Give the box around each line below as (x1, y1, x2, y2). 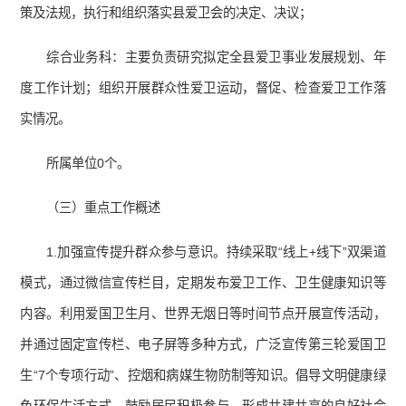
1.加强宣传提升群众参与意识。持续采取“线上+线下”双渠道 (46, 245, 386, 260)
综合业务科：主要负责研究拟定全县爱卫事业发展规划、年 (46, 50, 386, 65)
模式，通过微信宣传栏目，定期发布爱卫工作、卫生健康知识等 (20, 275, 386, 291)
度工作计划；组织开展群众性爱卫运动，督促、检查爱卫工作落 (20, 81, 386, 96)
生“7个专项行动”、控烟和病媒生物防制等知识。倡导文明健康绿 (20, 368, 386, 383)
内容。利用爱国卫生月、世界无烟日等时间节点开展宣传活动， (20, 306, 386, 322)
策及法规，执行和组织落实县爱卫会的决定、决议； (20, 5, 313, 21)
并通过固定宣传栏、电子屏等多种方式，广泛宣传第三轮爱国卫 (20, 337, 386, 353)
